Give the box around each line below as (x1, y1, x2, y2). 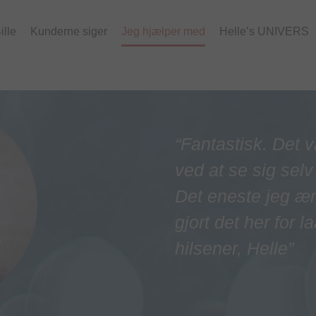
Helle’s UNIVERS (219, 25, 310, 37)
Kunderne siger (30, 25, 108, 37)
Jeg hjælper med (121, 25, 206, 37)
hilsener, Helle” (175, 238, 293, 258)
